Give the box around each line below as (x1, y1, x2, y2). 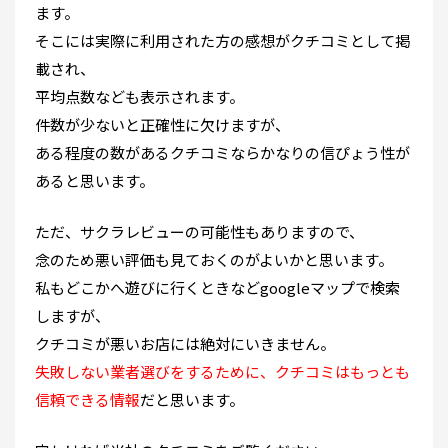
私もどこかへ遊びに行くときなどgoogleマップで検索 (35, 276, 400, 298)
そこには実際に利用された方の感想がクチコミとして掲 (35, 29, 410, 51)
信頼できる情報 (35, 388, 140, 410)
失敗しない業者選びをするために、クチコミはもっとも (35, 360, 410, 382)
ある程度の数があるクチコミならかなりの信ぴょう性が (35, 141, 410, 163)
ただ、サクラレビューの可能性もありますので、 (35, 220, 364, 242)
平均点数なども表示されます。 (35, 85, 244, 107)
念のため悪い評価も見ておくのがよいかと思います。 (35, 248, 393, 270)
